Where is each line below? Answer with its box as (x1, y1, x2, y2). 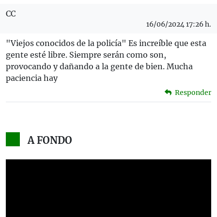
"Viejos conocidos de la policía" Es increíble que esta (6, 38, 206, 48)
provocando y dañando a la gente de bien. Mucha (6, 61, 193, 71)
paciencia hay (6, 73, 58, 83)
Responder (173, 88, 211, 97)
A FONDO (27, 134, 72, 146)
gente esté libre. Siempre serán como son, (6, 49, 166, 60)
